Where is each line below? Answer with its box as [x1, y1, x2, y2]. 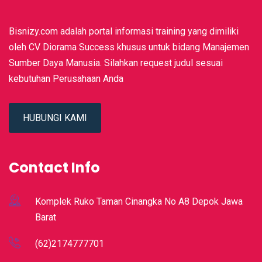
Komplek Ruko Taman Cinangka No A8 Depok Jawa [35, 195, 243, 207]
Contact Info [9, 157, 100, 177]
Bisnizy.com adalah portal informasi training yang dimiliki [9, 25, 239, 37]
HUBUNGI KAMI [23, 112, 87, 123]
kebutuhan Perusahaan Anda [9, 73, 123, 84]
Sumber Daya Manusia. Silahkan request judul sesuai [9, 57, 223, 68]
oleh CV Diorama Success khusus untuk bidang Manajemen [9, 41, 249, 53]
